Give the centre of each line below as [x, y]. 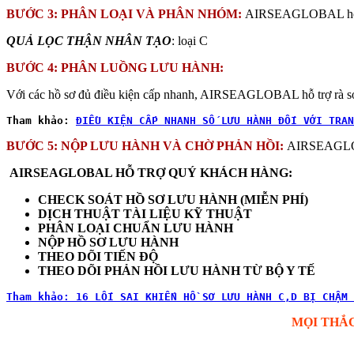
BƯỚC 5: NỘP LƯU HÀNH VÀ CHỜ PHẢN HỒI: [147, 145]
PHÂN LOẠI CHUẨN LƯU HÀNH [136, 228]
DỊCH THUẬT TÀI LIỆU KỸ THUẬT [145, 213]
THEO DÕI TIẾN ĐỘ [98, 256]
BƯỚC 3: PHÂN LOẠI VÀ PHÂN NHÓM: [126, 13]
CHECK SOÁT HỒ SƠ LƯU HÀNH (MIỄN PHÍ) [173, 199]
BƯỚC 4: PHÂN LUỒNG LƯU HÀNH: [115, 67]
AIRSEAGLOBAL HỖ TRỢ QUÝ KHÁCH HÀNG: [151, 172]
